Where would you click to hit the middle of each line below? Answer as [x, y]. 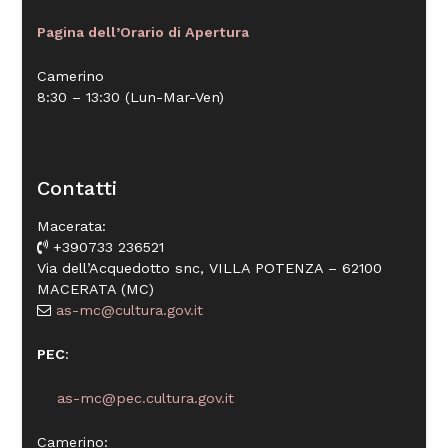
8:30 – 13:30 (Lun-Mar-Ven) [131, 97]
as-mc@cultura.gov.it [127, 309]
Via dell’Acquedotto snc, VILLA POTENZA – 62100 [210, 267]
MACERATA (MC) [96, 288]
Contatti [77, 188]
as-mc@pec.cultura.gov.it [136, 397]
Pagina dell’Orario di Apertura [143, 32]
